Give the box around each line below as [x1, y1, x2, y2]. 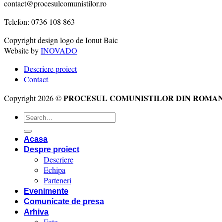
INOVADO [41, 45, 77, 56]
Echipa [44, 165, 65, 175]
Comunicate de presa [24, 197, 104, 206]
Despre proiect [24, 145, 79, 154]
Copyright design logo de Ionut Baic [4, 35, 118, 46]
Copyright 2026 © [4, 93, 63, 104]
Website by [4, 45, 41, 56]
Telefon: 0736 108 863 [4, 16, 75, 27]
